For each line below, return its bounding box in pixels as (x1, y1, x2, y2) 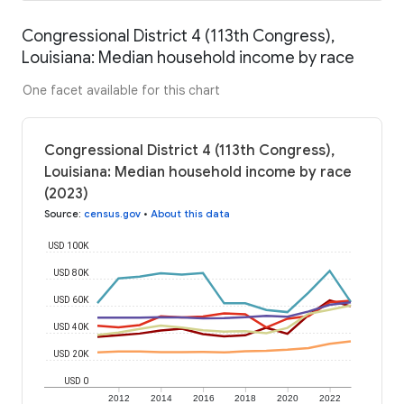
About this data (151, 207, 230, 220)
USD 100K (48, 240, 89, 251)
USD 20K (53, 348, 89, 359)
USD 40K (53, 321, 89, 332)
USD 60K (53, 294, 89, 305)
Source (44, 207, 78, 220)
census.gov (84, 207, 141, 220)
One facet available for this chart (23, 81, 220, 98)
